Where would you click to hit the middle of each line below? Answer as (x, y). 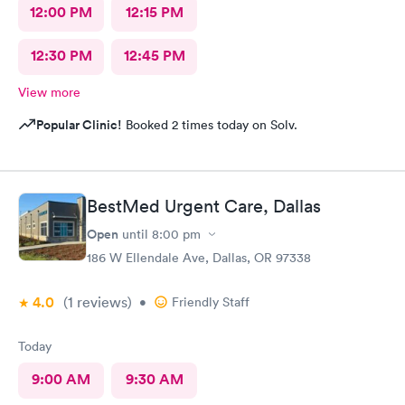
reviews (100, 302)
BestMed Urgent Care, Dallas (204, 206)
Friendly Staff (211, 302)
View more (49, 92)
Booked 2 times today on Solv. (210, 124)
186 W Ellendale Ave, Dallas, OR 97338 (199, 258)
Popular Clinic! (79, 124)
